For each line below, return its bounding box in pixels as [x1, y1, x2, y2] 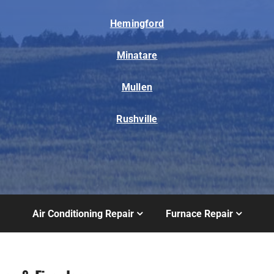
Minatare [116, 49, 158, 61]
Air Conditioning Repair [32, 207, 135, 220]
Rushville [116, 113, 158, 125]
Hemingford [109, 17, 165, 29]
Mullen [121, 81, 153, 93]
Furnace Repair [165, 207, 233, 220]
